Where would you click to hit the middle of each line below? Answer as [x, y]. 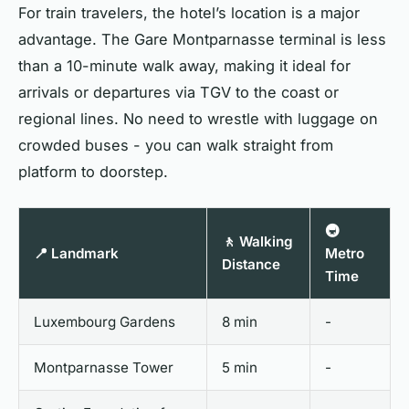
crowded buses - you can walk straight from [176, 146]
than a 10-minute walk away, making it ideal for [184, 66]
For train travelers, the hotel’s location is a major [189, 13]
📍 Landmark [76, 254]
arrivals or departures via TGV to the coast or [178, 93]
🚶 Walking [257, 242]
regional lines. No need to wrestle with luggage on [198, 119]
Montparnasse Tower [104, 368]
